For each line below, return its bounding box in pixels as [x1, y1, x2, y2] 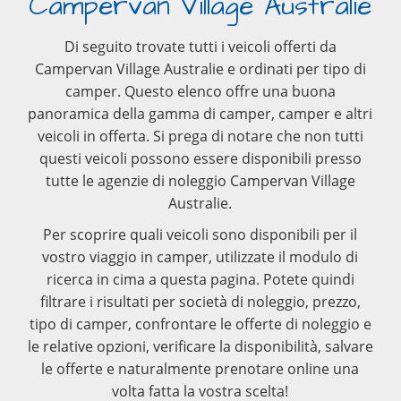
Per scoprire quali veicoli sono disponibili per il [43, 225, 358, 244]
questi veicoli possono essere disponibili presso [38, 149, 362, 168]
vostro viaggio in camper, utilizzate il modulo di [42, 247, 359, 267]
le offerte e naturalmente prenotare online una [41, 359, 360, 379]
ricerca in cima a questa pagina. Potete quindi [46, 269, 354, 289]
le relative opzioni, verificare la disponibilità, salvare [27, 337, 373, 356]
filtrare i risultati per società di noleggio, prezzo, [39, 292, 361, 311]
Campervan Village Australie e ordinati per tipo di [34, 59, 366, 79]
